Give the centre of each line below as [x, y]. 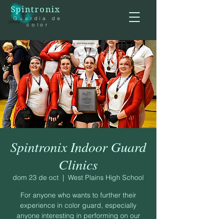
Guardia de [38, 18]
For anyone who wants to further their [78, 195]
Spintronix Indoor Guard [78, 147]
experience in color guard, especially [78, 205]
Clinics [78, 164]
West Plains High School [106, 177]
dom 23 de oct [36, 177]
